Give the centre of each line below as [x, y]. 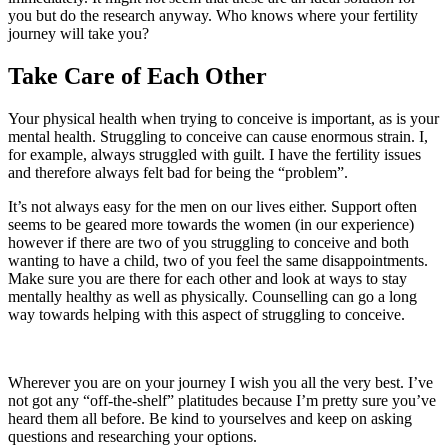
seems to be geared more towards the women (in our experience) [211, 225]
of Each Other [191, 76]
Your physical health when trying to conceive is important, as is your [223, 119]
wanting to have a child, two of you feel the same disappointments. [220, 261]
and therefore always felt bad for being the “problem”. [178, 173]
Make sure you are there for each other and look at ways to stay [207, 279]
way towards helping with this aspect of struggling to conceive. [206, 315]
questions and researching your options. [132, 437]
